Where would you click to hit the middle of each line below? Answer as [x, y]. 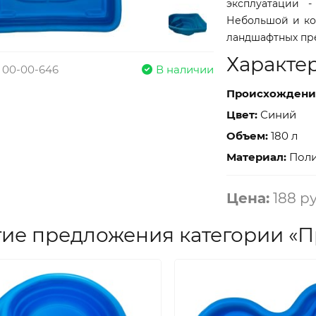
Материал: [257, 157]
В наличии [184, 69]
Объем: [248, 135]
